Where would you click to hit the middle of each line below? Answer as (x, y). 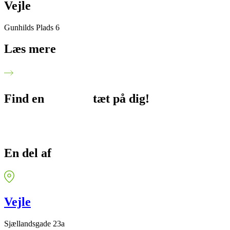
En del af (29, 153)
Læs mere (30, 49)
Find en (26, 99)
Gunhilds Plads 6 (32, 27)
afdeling (70, 99)
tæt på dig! (121, 99)
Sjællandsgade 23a (34, 223)
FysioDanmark (94, 153)
